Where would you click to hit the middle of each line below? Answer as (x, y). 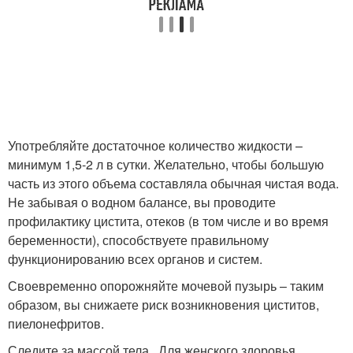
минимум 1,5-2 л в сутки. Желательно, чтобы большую (166, 165)
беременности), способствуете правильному (138, 240)
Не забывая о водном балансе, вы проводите (142, 203)
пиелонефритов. (56, 324)
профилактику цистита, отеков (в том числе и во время (168, 221)
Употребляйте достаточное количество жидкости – (155, 146)
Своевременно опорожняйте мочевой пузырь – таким (166, 286)
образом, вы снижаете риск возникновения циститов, (163, 305)
